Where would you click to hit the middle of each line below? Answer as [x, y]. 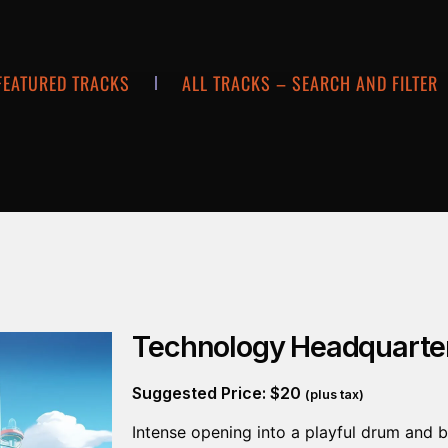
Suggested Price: [201, 393]
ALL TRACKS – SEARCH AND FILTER [309, 82]
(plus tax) [335, 394]
